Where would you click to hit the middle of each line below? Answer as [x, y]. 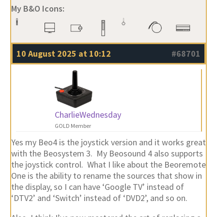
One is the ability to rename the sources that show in [106, 176]
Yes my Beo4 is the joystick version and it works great [108, 142]
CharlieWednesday [88, 115]
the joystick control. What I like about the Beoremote [108, 165]
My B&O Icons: [38, 8]
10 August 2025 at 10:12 [63, 53]
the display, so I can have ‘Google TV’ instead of [97, 187]
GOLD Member [73, 126]
